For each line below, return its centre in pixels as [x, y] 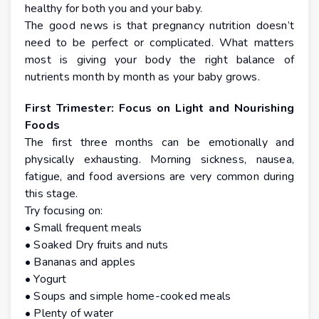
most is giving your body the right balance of [159, 60]
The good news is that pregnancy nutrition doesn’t [159, 26]
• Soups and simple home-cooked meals [128, 297]
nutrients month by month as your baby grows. [142, 77]
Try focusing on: [64, 211]
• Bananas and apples [80, 262]
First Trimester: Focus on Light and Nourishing [159, 109]
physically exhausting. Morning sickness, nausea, [159, 160]
